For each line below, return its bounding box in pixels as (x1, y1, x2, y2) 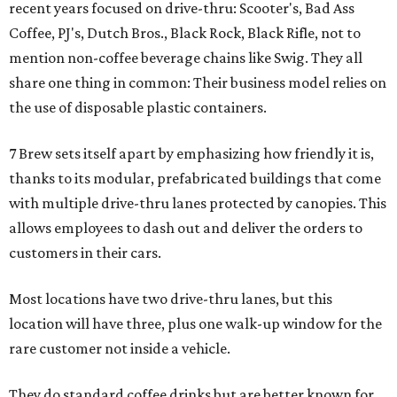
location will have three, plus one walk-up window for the (9, 315, 382, 332)
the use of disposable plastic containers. (9, 98, 267, 116)
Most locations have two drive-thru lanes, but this (9, 290, 332, 307)
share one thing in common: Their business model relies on (9, 74, 386, 91)
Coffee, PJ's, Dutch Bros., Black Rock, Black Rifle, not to (9, 24, 361, 42)
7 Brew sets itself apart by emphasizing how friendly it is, (9, 144, 374, 162)
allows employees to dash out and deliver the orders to (9, 219, 362, 237)
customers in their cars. (9, 244, 161, 261)
